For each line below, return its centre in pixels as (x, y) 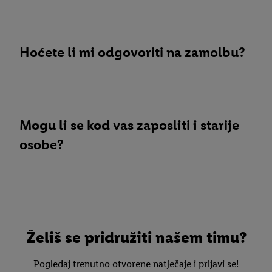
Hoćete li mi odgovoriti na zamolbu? (132, 52)
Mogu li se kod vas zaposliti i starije (129, 125)
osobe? (42, 144)
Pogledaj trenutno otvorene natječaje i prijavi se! (136, 264)
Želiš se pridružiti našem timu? (136, 238)
